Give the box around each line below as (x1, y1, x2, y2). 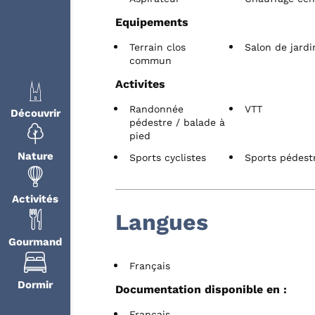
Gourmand (8, 235, 62, 248)
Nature (17, 149, 53, 162)
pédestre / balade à (129, 116, 225, 128)
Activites (115, 77, 165, 91)
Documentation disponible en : (115, 282, 287, 296)
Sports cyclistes (129, 151, 206, 163)
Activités (12, 192, 58, 205)
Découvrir (10, 106, 60, 120)
